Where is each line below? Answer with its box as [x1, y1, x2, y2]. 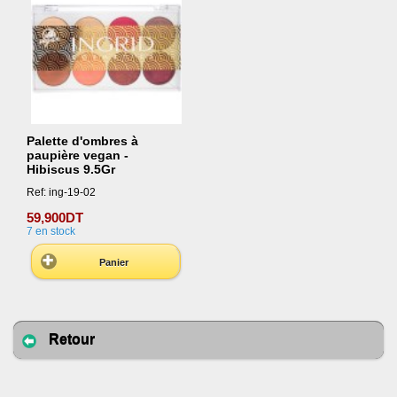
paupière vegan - [27, 148, 128, 163]
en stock [35, 224, 75, 237]
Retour [49, 331, 95, 346]
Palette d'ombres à [27, 134, 138, 149]
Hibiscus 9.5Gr [27, 162, 115, 177]
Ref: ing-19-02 [27, 185, 96, 198]
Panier [99, 257, 129, 269]
